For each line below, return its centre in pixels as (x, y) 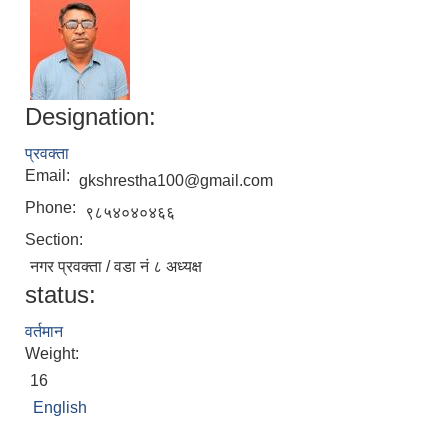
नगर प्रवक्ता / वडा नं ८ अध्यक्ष (116, 267)
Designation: (90, 117)
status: (60, 295)
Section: (56, 240)
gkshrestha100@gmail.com (176, 181)
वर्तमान (44, 332)
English (60, 408)
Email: (49, 176)
